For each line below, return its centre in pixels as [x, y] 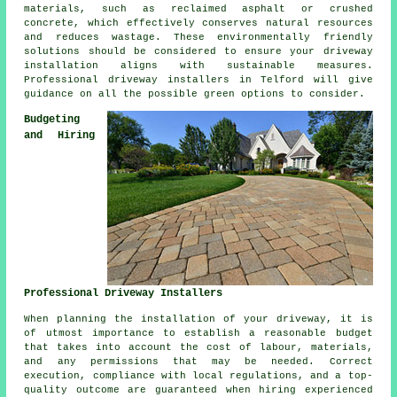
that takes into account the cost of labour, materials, [198, 348]
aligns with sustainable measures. [236, 66]
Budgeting [52, 120]
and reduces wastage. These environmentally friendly [198, 38]
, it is [349, 319]
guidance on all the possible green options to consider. [195, 94]
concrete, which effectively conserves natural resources [198, 23]
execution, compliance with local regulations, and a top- [198, 376]
